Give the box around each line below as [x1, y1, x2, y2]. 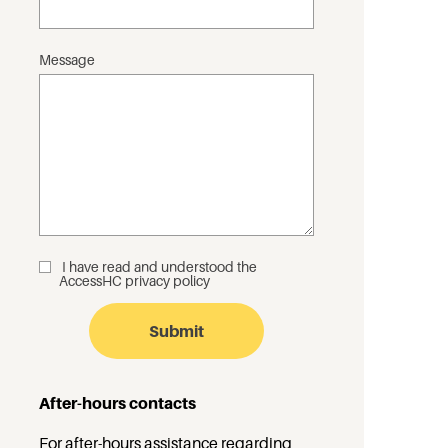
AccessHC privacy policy [59, 271, 210, 289]
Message [39, 50, 95, 68]
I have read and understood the [62, 257, 257, 275]
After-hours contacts [39, 392, 196, 413]
